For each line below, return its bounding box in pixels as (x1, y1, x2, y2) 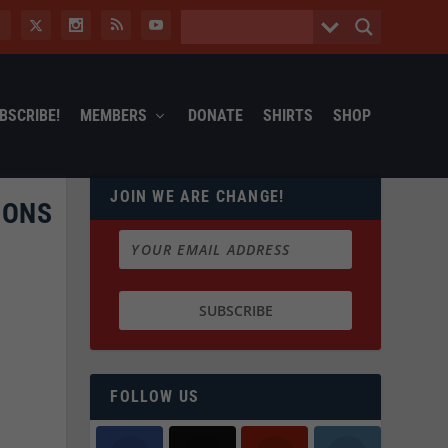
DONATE (187, 105, 243, 125)
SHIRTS (262, 105, 313, 125)
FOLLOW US (110, 387, 200, 407)
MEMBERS (79, 105, 147, 125)
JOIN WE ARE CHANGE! (110, 186, 285, 206)
